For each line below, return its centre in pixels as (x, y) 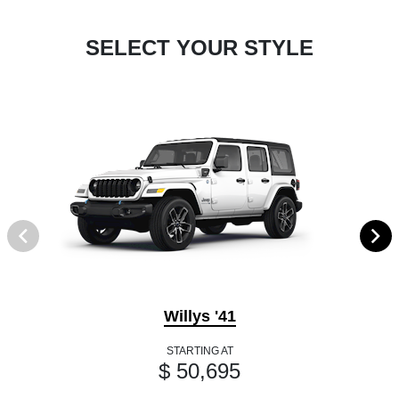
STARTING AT (199, 350)
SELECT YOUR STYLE (199, 47)
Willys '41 (199, 316)
